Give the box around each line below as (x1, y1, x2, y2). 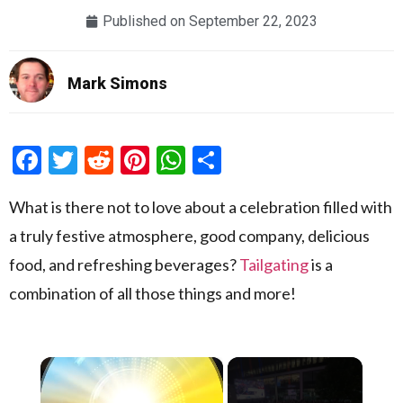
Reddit (113, 142, 195, 178)
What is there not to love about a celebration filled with (9, 197, 392, 218)
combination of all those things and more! (9, 283, 296, 304)
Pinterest (149, 142, 264, 178)
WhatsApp (185, 142, 318, 178)
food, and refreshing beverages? (9, 255, 239, 275)
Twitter (77, 142, 171, 178)
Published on (103, 12, 185, 30)
